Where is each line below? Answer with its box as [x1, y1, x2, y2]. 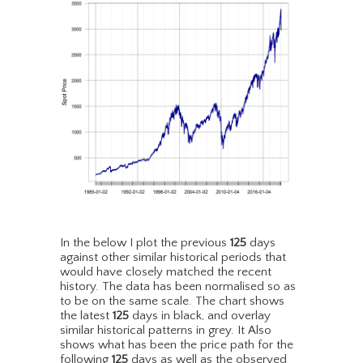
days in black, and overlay [129, 309, 271, 323]
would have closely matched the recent [60, 265, 271, 280]
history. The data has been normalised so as [60, 280, 296, 294]
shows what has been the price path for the [60, 338, 293, 352]
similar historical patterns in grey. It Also [60, 323, 271, 338]
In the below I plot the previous [60, 236, 230, 250]
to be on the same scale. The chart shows [60, 294, 284, 309]
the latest [60, 309, 113, 323]
